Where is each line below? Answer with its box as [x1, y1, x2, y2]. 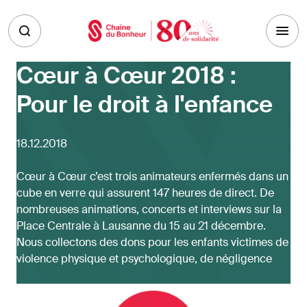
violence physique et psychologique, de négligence [16, 251, 272, 266]
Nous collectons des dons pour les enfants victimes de [16, 235, 288, 249]
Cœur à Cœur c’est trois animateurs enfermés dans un [16, 169, 288, 184]
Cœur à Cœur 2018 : [16, 60, 236, 91]
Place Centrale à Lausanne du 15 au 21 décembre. [16, 219, 266, 233]
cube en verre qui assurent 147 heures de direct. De [16, 186, 274, 200]
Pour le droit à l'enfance [16, 89, 273, 120]
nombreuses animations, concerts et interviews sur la [16, 202, 282, 217]
